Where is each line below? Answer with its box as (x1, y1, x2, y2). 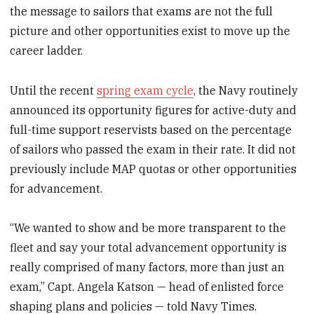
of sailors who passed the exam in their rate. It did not (10, 142, 296, 156)
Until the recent (10, 83, 97, 97)
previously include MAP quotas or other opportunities (10, 161, 297, 176)
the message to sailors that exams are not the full (10, 4, 273, 18)
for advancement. (10, 181, 103, 196)
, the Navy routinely (193, 83, 299, 97)
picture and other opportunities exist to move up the (10, 23, 291, 38)
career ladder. (10, 43, 83, 57)
